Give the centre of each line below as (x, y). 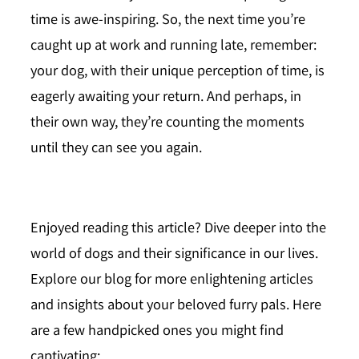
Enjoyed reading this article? (116, 230)
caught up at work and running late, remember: (173, 46)
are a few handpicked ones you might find (157, 333)
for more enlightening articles (222, 281)
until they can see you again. (116, 149)
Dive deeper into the (264, 230)
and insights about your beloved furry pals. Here (176, 307)
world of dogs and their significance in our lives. (174, 256)
